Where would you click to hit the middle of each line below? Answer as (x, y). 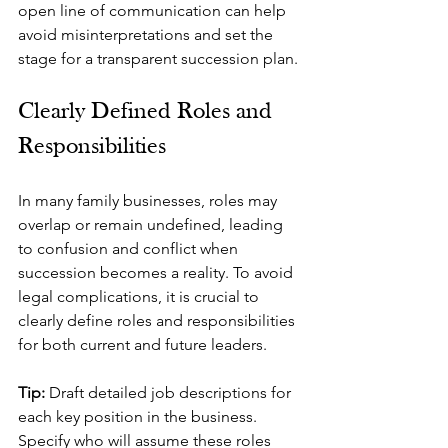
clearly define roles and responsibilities (158, 320)
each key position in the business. (139, 416)
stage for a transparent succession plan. (158, 58)
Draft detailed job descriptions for (172, 392)
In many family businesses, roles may (149, 200)
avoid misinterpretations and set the (147, 34)
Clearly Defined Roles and (148, 112)
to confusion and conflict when (130, 248)
